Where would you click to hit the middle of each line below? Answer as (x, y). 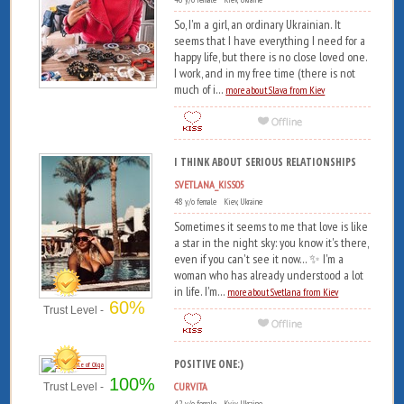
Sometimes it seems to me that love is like (271, 226)
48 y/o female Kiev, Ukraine (220, 201)
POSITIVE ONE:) (209, 363)
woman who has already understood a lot (269, 275)
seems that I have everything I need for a (270, 40)
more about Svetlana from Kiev (283, 291)
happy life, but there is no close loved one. (271, 56)
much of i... (200, 89)
